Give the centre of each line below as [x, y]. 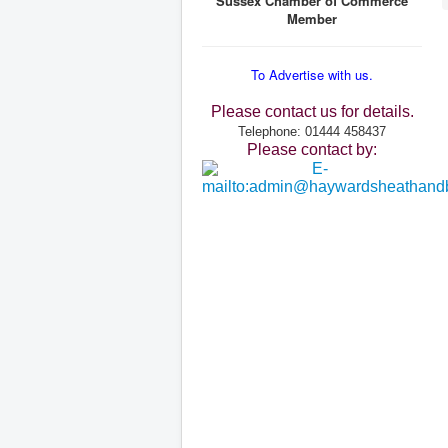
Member [312, 18]
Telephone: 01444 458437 [312, 131]
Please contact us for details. [312, 111]
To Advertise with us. [312, 74]
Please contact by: [312, 149]
